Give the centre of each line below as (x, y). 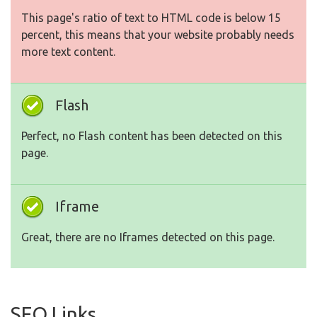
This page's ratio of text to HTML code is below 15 (151, 18)
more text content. (68, 52)
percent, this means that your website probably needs (158, 35)
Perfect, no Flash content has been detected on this (152, 136)
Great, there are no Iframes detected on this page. (148, 237)
